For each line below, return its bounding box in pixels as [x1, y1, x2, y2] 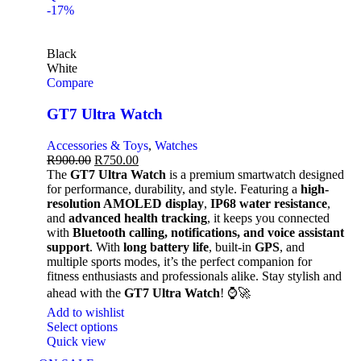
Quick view [47, 334, 106, 348]
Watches [155, 138, 197, 152]
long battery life [123, 239, 209, 254]
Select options [47, 319, 118, 334]
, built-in [209, 239, 255, 254]
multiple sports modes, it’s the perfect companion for [47, 254, 312, 268]
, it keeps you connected [207, 210, 330, 225]
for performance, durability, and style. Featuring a [47, 181, 301, 196]
